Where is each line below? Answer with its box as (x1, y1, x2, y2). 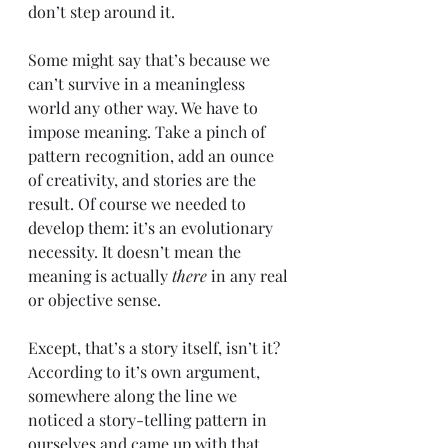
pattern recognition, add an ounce (28, 144, 278, 166)
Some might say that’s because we (28, 48, 274, 70)
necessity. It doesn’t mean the (28, 240, 245, 262)
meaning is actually (28, 264, 172, 286)
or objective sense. (28, 288, 161, 310)
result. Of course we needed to (28, 192, 250, 214)
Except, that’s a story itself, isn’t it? (28, 336, 284, 358)
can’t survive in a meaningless (28, 72, 249, 94)
